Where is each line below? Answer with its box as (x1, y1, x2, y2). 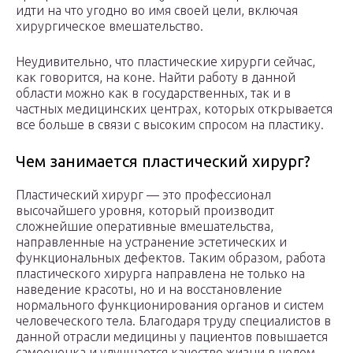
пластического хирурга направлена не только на (16, 266, 305, 281)
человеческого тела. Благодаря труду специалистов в (16, 314, 331, 329)
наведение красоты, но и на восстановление (16, 282, 282, 297)
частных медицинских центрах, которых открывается (16, 102, 333, 117)
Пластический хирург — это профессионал (16, 188, 271, 203)
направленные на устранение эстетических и (16, 235, 287, 250)
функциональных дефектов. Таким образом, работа (16, 251, 325, 266)
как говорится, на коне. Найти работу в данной (16, 70, 295, 85)
